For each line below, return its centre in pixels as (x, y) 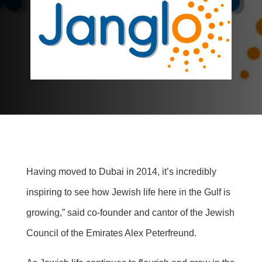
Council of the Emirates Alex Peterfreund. (111, 233)
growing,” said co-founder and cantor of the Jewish (130, 213)
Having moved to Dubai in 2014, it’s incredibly (121, 172)
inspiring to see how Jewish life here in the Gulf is (128, 192)
